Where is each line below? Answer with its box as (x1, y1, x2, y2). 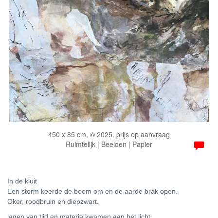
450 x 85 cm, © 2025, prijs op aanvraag (48, 129, 170, 139)
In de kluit (7, 177, 37, 185)
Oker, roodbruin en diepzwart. (7, 198, 99, 205)
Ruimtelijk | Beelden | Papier (66, 139, 152, 149)
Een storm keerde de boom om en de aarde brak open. (7, 187, 180, 195)
